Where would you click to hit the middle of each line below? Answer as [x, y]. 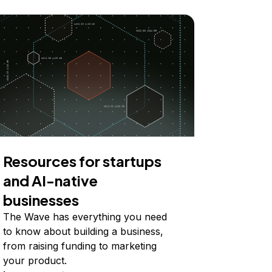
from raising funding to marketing [80, 246]
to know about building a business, [83, 231]
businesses [41, 199]
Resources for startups [83, 161]
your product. [35, 260]
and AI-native [51, 180]
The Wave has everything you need [85, 216]
